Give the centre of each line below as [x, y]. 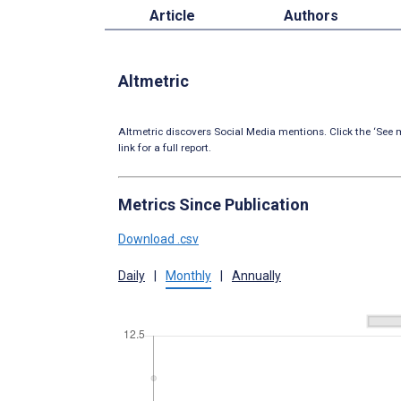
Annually [256, 275]
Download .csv [158, 239]
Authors [311, 15]
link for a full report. [165, 147]
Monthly [188, 275]
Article [172, 15]
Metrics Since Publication [213, 204]
